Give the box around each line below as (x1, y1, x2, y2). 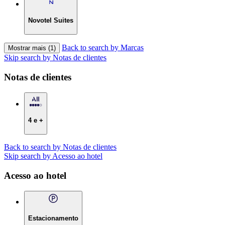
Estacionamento (28, 214, 78, 222)
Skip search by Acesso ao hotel (4, 152, 102, 161)
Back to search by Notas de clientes (4, 143, 117, 152)
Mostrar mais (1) (8, 44, 56, 52)
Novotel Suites (28, 17, 73, 25)
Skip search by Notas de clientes (4, 53, 106, 62)
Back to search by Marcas (62, 43, 144, 52)
